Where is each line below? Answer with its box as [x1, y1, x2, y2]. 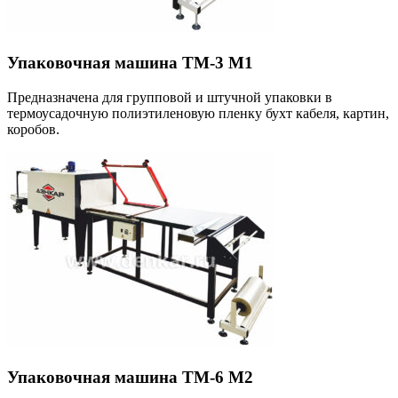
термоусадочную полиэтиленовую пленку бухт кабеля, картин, [7, 105, 389, 121]
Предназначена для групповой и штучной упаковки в [7, 89, 332, 105]
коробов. [7, 121, 60, 137]
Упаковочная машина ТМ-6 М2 [7, 367, 253, 386]
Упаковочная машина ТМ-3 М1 [7, 53, 253, 73]
